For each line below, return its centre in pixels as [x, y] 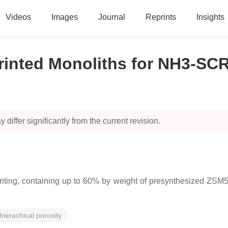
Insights [210, 17]
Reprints [161, 17]
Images [64, 17]
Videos [18, 17]
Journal [111, 17]
